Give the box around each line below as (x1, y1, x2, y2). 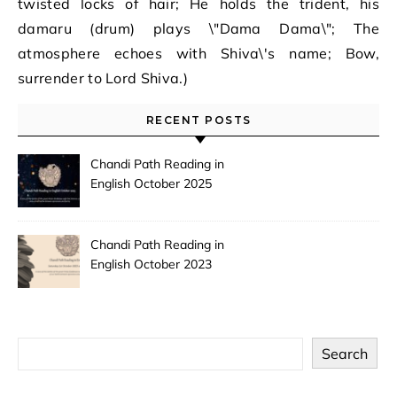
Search (322, 344, 368, 362)
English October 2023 (90, 256, 212, 272)
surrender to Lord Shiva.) (18, 69, 189, 87)
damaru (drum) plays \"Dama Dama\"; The (18, 19, 379, 37)
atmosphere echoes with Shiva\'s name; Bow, (18, 44, 379, 62)
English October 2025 (90, 175, 212, 191)
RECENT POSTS (145, 113, 252, 127)
